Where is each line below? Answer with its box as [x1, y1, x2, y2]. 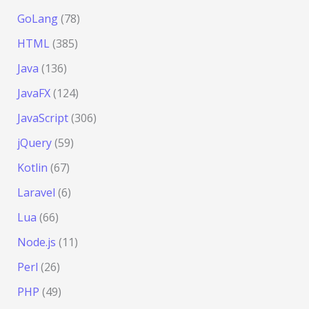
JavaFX [17, 86, 50, 101]
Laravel [17, 185, 55, 201]
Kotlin [17, 160, 48, 176]
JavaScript [17, 110, 68, 126]
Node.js [17, 235, 56, 250]
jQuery [17, 135, 52, 151]
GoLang [17, 11, 58, 27]
